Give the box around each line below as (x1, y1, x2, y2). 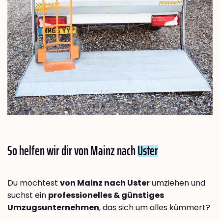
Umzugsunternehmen (7, 202, 99, 214)
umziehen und (150, 177, 205, 189)
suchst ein (7, 190, 48, 201)
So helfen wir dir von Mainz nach (7, 140, 137, 161)
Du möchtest (7, 177, 60, 189)
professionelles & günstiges (48, 190, 164, 201)
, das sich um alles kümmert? (99, 202, 210, 214)
